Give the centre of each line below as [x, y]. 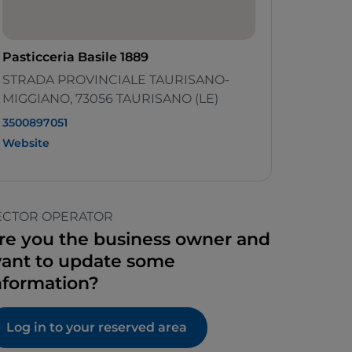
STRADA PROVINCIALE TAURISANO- [116, 80]
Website [26, 143]
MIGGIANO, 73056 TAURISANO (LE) [110, 99]
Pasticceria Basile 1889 [75, 57]
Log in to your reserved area [97, 328]
